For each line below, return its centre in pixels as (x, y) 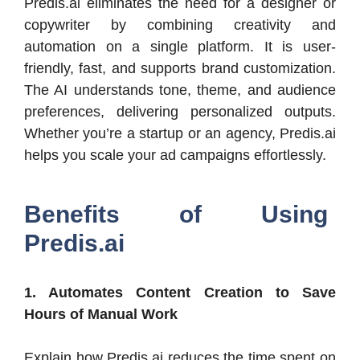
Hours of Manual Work (101, 314)
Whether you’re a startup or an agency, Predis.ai (180, 133)
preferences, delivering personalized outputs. (180, 111)
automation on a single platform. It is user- (180, 46)
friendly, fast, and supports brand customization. (180, 68)
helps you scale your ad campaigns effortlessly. (175, 155)
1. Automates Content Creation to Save (180, 292)
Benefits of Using (176, 214)
